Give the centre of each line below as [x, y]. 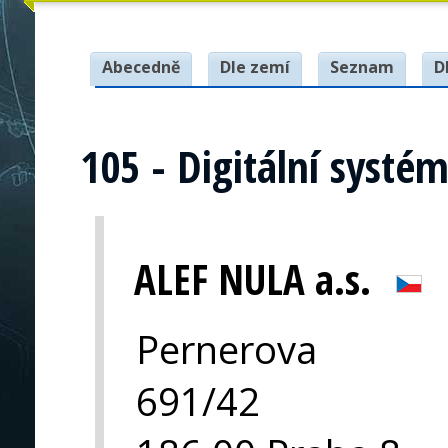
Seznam [362, 67]
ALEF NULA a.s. [252, 279]
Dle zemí [255, 67]
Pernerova [226, 348]
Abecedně [141, 67]
